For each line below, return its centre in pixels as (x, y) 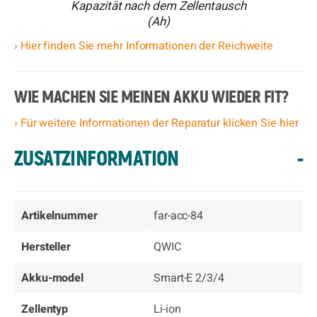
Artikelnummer (59, 216)
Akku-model (53, 278)
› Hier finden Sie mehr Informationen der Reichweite (144, 46)
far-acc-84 (179, 216)
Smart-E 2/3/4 (189, 278)
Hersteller (46, 247)
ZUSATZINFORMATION (97, 159)
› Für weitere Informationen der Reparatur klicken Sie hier (156, 123)
